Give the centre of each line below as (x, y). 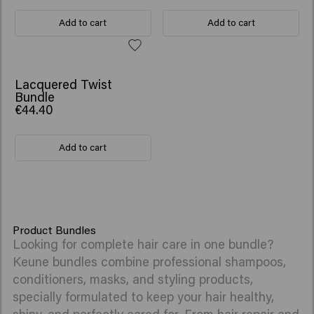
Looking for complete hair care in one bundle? (143, 244)
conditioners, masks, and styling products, (133, 279)
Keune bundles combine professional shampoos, (150, 262)
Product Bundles (55, 230)
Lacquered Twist (63, 84)
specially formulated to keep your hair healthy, (144, 297)
